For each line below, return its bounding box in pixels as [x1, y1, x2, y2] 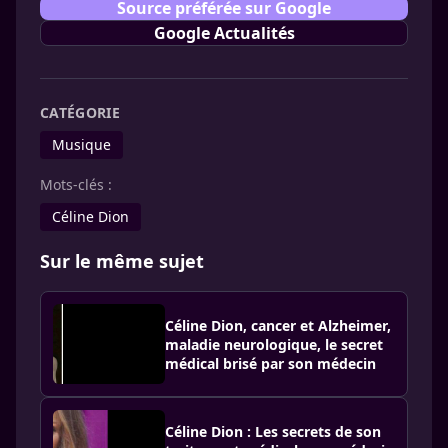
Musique [52, 135, 111, 155]
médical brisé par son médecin [165, 353, 376, 373]
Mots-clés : [40, 175, 112, 195]
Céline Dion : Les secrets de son [165, 421, 381, 441]
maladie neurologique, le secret [165, 334, 383, 354]
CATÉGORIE [40, 103, 121, 123]
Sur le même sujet [40, 249, 204, 274]
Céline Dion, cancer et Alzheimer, [165, 315, 391, 335]
